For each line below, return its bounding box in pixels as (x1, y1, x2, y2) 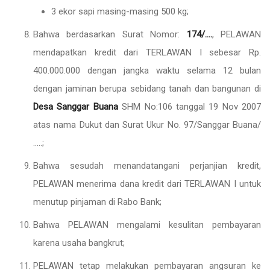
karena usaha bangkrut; (33, 237, 125, 248)
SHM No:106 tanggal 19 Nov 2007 (118, 101, 261, 112)
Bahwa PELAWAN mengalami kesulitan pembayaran (33, 219, 261, 230)
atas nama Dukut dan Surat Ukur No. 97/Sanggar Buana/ (33, 119, 261, 130)
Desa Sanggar (33, 101, 90, 112)
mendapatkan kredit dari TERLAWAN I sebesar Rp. (33, 47, 261, 58)
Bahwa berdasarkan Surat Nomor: (33, 29, 187, 40)
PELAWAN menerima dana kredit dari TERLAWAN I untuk (33, 178, 261, 189)
